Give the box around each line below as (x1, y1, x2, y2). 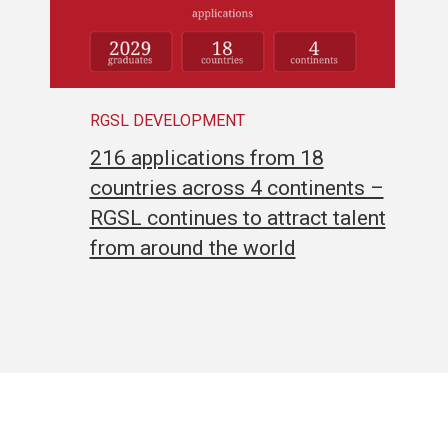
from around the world (89, 235, 296, 260)
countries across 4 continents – (89, 175, 384, 200)
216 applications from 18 (89, 145, 324, 170)
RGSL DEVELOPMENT (89, 110, 245, 130)
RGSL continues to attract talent (89, 205, 386, 230)
